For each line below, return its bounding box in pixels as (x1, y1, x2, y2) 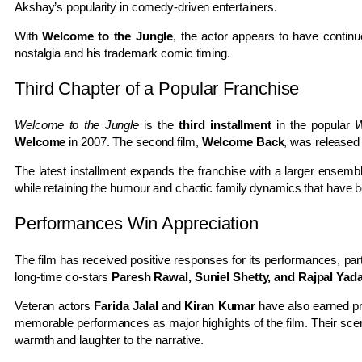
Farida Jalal (94, 298, 158, 313)
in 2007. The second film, (65, 134, 202, 149)
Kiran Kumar (183, 298, 256, 313)
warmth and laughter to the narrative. (15, 332, 204, 347)
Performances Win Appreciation (15, 213, 259, 234)
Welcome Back (201, 134, 284, 149)
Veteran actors (15, 298, 95, 313)
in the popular (271, 117, 355, 132)
